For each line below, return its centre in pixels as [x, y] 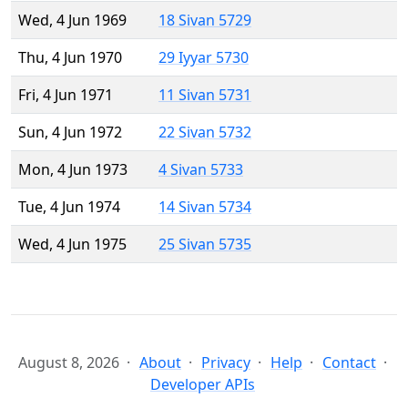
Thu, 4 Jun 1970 [70, 58]
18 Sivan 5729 [205, 20]
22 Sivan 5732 [205, 133]
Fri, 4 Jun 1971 [66, 95]
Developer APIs [203, 385]
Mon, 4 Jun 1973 [73, 170]
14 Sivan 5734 [205, 207]
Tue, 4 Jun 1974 [69, 207]
